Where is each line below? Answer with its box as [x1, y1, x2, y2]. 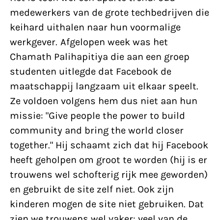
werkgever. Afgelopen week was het [10, 36, 168, 48]
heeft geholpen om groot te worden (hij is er [10, 154, 207, 165]
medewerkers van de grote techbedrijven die [10, 7, 209, 18]
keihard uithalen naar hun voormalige [10, 22, 181, 33]
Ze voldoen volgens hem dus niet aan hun [10, 95, 197, 107]
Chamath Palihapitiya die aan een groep [10, 51, 190, 62]
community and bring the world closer [10, 125, 184, 136]
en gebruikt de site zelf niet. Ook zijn [10, 184, 174, 195]
